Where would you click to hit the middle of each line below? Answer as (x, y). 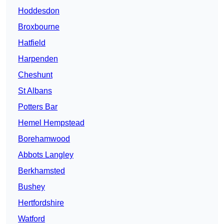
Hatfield (32, 43)
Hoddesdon (39, 11)
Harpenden (38, 59)
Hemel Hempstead (51, 123)
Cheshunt (35, 75)
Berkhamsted (41, 171)
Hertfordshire (41, 203)
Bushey (31, 187)
